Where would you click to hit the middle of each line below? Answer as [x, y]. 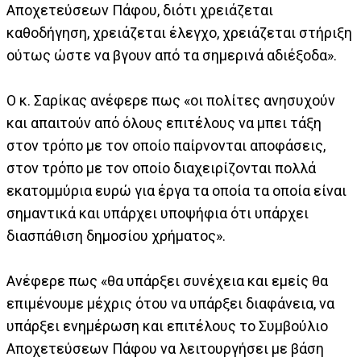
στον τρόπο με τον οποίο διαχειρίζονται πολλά [161, 168]
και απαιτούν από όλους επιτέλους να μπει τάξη [164, 122]
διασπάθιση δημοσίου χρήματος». [116, 235]
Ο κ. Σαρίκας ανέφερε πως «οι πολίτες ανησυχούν [171, 100]
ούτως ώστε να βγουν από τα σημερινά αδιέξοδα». [172, 55]
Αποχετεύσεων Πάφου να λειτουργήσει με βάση [165, 348]
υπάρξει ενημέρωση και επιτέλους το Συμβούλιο [167, 326]
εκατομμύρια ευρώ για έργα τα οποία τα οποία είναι [176, 190]
